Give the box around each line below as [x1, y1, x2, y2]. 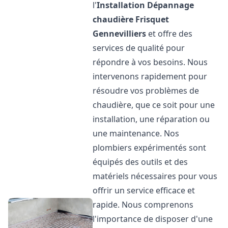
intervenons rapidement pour [93, 71, 208, 82]
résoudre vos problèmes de [93, 85, 199, 96]
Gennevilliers [93, 28, 147, 39]
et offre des [146, 28, 193, 39]
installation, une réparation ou [93, 113, 210, 125]
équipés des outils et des [93, 156, 188, 167]
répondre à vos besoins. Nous [93, 56, 208, 68]
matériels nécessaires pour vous [93, 170, 218, 182]
